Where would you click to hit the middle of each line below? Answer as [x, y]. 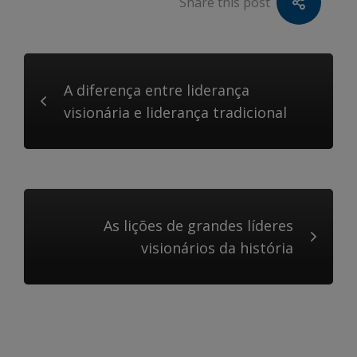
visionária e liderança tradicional [175, 112]
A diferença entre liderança [157, 90]
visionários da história [217, 248]
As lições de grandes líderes [198, 226]
